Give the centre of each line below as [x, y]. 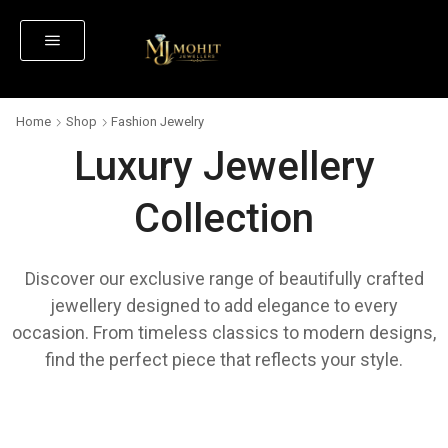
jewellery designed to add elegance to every [224, 305]
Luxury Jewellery [224, 166]
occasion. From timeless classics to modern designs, [224, 332]
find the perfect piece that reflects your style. [224, 359]
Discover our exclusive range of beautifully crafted [224, 278]
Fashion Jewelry [157, 121]
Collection [224, 218]
